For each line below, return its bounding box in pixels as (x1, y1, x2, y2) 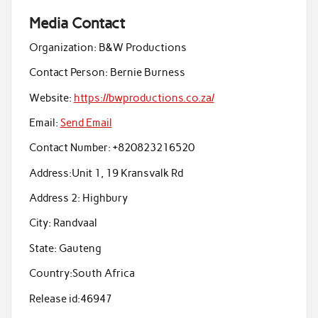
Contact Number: (28, 141, 111, 155)
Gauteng (56, 241, 102, 255)
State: (28, 241, 57, 255)
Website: (28, 91, 72, 104)
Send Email (60, 116, 112, 129)
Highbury (79, 192, 128, 205)
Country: (28, 267, 72, 280)
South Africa (72, 267, 135, 280)
